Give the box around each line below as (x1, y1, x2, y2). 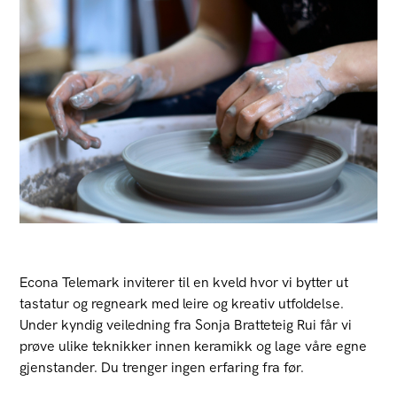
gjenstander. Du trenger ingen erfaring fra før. (19, 357, 305, 377)
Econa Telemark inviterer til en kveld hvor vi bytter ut (19, 272, 349, 292)
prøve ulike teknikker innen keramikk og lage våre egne (19, 336, 368, 355)
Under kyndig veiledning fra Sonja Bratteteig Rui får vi (19, 315, 353, 334)
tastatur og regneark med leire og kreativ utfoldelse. (19, 293, 345, 313)
